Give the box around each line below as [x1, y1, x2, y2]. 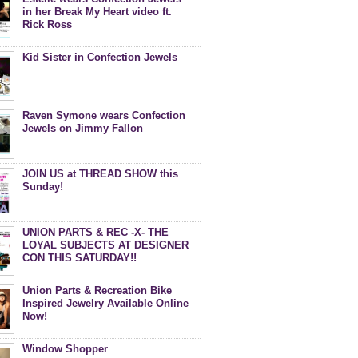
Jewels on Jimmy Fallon [22, 122, 143, 134]
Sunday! [22, 181, 63, 193]
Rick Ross [22, 18, 72, 30]
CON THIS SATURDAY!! [22, 252, 137, 264]
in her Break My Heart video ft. [22, 6, 172, 18]
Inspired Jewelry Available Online [22, 297, 189, 309]
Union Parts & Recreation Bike [22, 284, 172, 296]
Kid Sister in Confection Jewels [22, 51, 177, 63]
